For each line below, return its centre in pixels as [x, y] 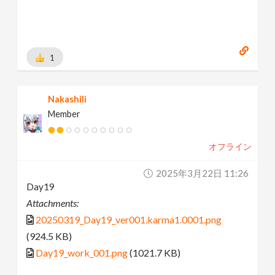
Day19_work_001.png [82, 253]
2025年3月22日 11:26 [202, 173]
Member [64, 114]
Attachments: [53, 203]
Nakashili [68, 99]
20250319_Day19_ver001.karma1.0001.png [129, 220]
